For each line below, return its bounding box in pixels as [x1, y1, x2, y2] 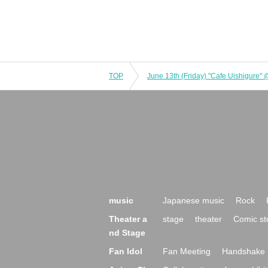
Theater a [109, 214, 147, 224]
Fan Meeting [163, 246, 211, 256]
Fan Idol [109, 246, 142, 256]
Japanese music [163, 196, 224, 205]
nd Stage [109, 228, 145, 237]
